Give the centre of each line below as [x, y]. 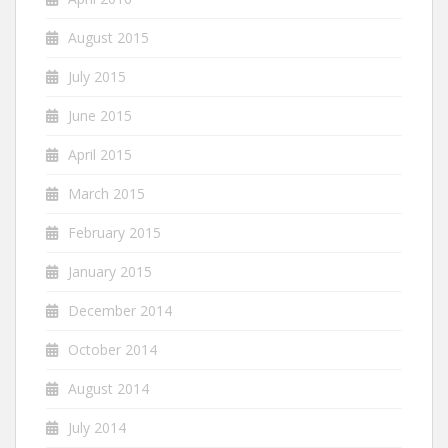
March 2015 [106, 193]
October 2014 [112, 349]
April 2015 [100, 154]
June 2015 [100, 115]
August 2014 [108, 388]
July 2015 [97, 76]
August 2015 [108, 37]
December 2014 [120, 310]
